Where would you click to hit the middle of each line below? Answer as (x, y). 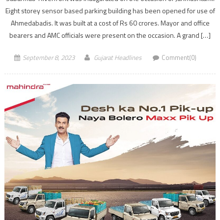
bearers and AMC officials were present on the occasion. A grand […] (110, 35)
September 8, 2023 (48, 57)
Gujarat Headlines (117, 57)
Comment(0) (179, 57)
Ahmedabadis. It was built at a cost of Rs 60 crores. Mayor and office (110, 23)
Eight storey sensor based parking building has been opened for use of (110, 10)
